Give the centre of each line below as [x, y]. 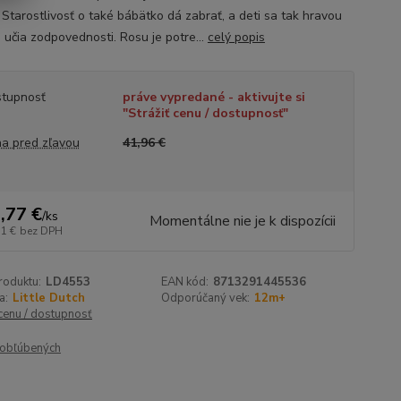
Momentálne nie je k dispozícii [242, 221]
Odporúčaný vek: [206, 298]
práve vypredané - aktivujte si [213, 97]
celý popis [236, 37]
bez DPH [41, 231]
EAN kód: [185, 282]
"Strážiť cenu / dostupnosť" [205, 113]
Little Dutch [48, 298]
